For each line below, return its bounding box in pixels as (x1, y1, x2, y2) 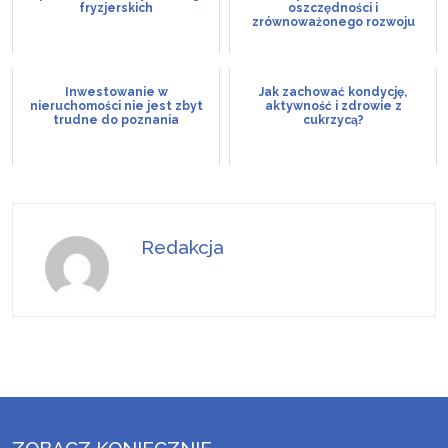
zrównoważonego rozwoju (251, 14, 415, 29)
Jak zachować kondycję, (259, 84, 407, 99)
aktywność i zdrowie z (264, 98, 402, 113)
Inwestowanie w (64, 84, 168, 99)
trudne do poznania (53, 112, 179, 127)
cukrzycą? (302, 112, 364, 127)
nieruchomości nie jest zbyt (29, 98, 203, 113)
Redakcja (141, 235, 224, 258)
